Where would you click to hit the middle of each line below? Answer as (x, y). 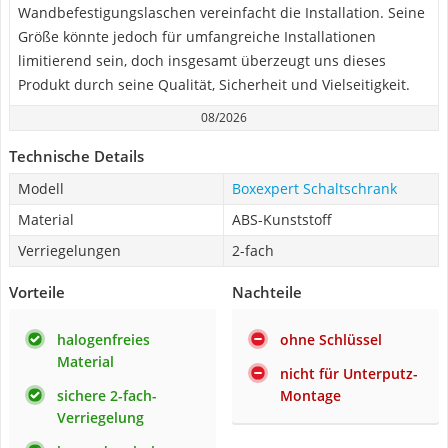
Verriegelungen (69, 250)
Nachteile (267, 292)
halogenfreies (103, 339)
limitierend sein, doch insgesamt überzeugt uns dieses (202, 60)
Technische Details (76, 156)
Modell (41, 188)
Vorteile (37, 292)
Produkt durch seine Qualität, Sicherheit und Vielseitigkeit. (214, 84)
